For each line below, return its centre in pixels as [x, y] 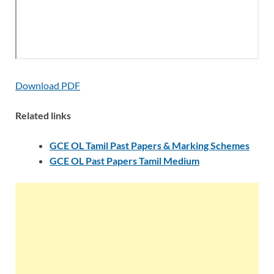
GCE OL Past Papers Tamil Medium [124, 161]
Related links [43, 115]
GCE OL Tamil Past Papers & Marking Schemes [150, 145]
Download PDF [48, 85]
